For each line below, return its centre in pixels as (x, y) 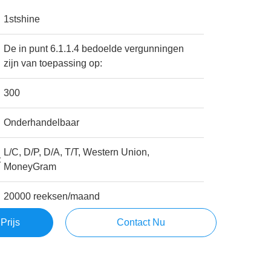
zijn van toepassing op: (53, 63)
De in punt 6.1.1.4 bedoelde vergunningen (94, 49)
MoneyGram (30, 167)
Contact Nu (141, 222)
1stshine (22, 19)
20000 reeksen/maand (52, 196)
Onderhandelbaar (42, 122)
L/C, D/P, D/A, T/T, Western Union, (77, 152)
